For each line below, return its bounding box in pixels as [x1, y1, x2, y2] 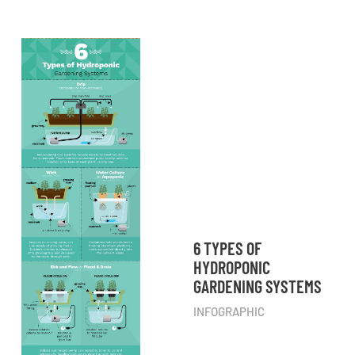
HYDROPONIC [193, 256, 270, 277]
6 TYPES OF [193, 237, 261, 258]
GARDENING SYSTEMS [193, 275, 322, 296]
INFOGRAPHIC [193, 303, 265, 319]
